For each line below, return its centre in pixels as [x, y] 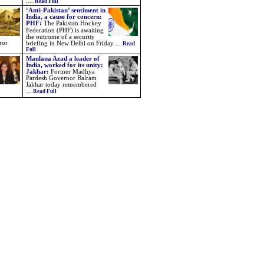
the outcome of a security [60, 37]
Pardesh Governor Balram [61, 78]
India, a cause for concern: [64, 17]
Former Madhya [73, 72]
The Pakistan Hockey [72, 23]
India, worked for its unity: [65, 65]
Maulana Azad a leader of [63, 59]
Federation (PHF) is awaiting [65, 30]
